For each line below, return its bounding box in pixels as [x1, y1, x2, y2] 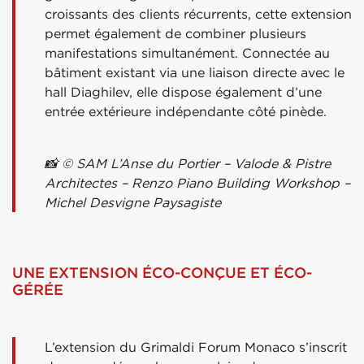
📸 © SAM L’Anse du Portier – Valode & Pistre [45, 154, 331, 171]
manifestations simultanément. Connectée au [45, 44, 330, 61]
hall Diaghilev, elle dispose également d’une [45, 83, 322, 100]
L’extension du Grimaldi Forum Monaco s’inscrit [45, 338, 347, 355]
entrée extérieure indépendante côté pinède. [45, 102, 327, 119]
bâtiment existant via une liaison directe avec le [45, 63, 344, 80]
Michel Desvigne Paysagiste [45, 193, 221, 210]
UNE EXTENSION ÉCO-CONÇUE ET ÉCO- [12, 262, 312, 282]
